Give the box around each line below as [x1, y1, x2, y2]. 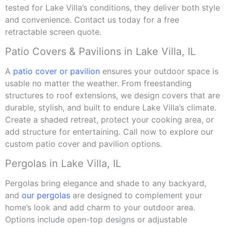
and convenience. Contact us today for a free [5, 15, 179, 25]
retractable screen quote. [5, 27, 101, 37]
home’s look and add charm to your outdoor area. [5, 202, 195, 213]
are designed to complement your [70, 190, 202, 201]
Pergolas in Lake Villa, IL [5, 157, 121, 170]
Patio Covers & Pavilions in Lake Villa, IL [5, 45, 196, 58]
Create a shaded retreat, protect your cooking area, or [5, 115, 214, 125]
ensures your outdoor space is [100, 66, 218, 77]
